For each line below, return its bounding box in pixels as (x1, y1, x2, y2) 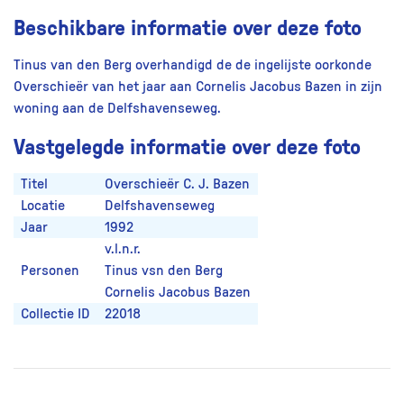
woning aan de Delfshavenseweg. (14, 101, 221, 116)
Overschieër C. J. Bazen (105, 177, 250, 192)
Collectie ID (21, 307, 90, 322)
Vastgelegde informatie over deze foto (14, 131, 361, 161)
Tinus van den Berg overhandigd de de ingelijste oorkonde (14, 58, 372, 73)
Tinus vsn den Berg (105, 263, 223, 279)
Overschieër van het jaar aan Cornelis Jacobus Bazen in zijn (14, 79, 382, 95)
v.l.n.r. (105, 242, 141, 257)
